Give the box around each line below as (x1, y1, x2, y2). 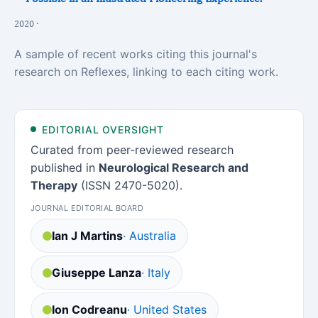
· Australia (123, 229, 176, 243)
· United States (127, 302, 207, 317)
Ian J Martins (52, 229, 123, 243)
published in (31, 160, 99, 175)
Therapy (31, 178, 77, 192)
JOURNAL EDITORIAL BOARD (31, 203, 144, 213)
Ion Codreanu (52, 302, 127, 317)
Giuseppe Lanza (52, 265, 141, 280)
